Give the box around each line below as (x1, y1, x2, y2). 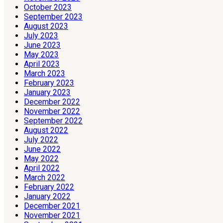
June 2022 (24, 144, 61, 154)
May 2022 (24, 153, 59, 163)
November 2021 (24, 210, 80, 220)
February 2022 (24, 182, 74, 192)
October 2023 (24, 2, 72, 12)
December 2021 (24, 201, 80, 211)
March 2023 (24, 68, 65, 78)
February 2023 (24, 78, 74, 88)
